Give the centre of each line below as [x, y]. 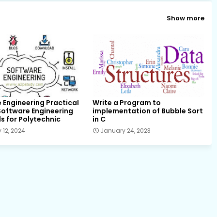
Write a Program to [126, 103]
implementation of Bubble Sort [147, 111]
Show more [185, 18]
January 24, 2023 [125, 131]
